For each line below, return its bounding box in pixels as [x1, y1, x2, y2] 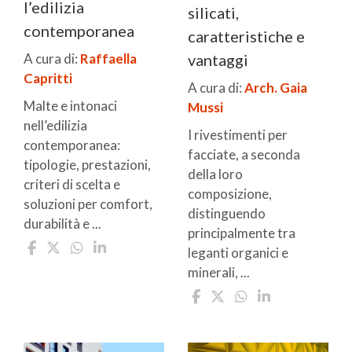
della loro [188, 166, 243, 183]
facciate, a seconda [188, 146, 300, 163]
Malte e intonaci [24, 97, 117, 115]
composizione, [188, 185, 272, 203]
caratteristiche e [188, 27, 305, 46]
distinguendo [188, 205, 266, 222]
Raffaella [80, 50, 137, 68]
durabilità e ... [24, 215, 101, 233]
